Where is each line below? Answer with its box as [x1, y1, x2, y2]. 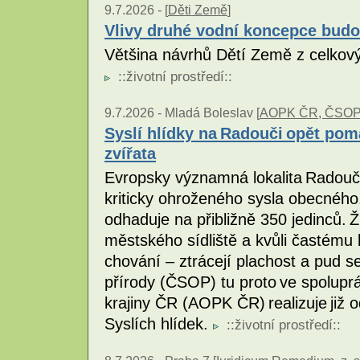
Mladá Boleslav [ [165, 105, 260, 121]
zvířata [104, 144, 156, 163]
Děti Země [168, 2, 227, 18]
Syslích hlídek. [104, 315, 213, 333]
